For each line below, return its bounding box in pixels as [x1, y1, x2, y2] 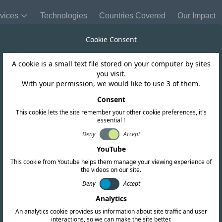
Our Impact [177, 11, 216, 20]
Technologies [40, 11, 87, 20]
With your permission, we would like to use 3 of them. [22, 79, 200, 88]
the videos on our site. [81, 166, 141, 174]
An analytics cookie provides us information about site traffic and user [15, 207, 207, 216]
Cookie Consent [85, 35, 137, 44]
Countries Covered [99, 11, 166, 20]
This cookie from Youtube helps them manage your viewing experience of [10, 158, 212, 166]
